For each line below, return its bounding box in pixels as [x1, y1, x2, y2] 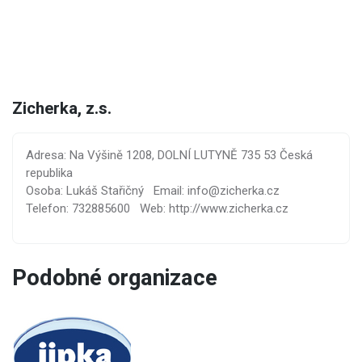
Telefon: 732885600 [26, 201, 130, 217]
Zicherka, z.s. [12, 97, 112, 122]
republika [26, 166, 73, 181]
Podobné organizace [12, 262, 217, 295]
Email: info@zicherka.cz [154, 183, 280, 199]
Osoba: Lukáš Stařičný [26, 183, 144, 199]
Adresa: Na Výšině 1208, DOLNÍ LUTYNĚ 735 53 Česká [26, 148, 313, 163]
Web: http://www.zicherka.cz [140, 201, 288, 217]
